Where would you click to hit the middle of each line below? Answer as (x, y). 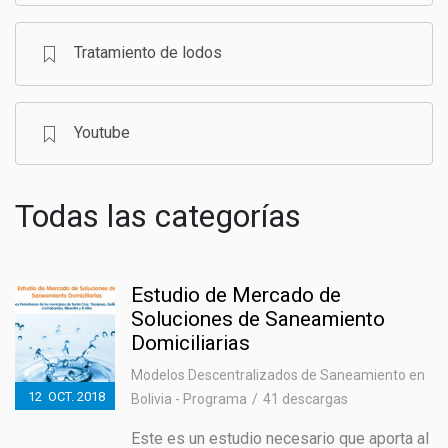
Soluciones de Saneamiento (258, 319)
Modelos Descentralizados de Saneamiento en (278, 375)
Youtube (101, 132)
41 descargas (305, 399)
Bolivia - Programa (189, 399)
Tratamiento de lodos (147, 53)
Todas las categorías (158, 216)
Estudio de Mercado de (236, 295)
